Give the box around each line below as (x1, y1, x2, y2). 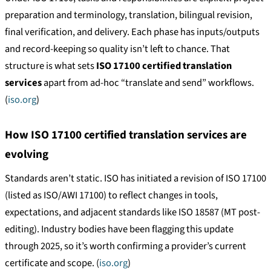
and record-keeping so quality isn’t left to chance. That (5, 42, 230, 57)
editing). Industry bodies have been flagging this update (5, 222, 233, 237)
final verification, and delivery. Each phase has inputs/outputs (5, 25, 260, 40)
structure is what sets (5, 59, 96, 74)
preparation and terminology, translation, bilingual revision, (5, 8, 252, 23)
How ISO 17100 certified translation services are (5, 126, 247, 143)
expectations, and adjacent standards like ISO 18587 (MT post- (5, 205, 260, 220)
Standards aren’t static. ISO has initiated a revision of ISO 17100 (5, 171, 266, 186)
